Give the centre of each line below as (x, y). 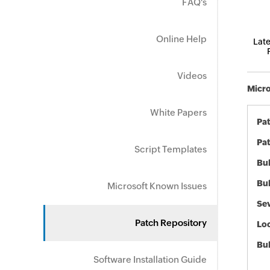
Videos (192, 76)
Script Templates (171, 149)
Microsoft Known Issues (157, 186)
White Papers (178, 112)
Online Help (181, 39)
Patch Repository (171, 223)
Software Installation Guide (150, 259)
